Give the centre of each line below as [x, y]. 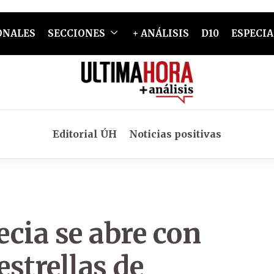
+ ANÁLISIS [161, 33]
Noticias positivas [175, 134]
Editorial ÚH [85, 134]
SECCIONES [76, 33]
